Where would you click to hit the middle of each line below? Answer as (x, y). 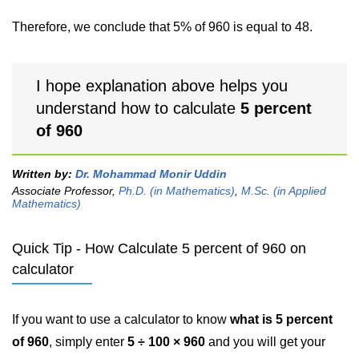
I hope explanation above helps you (162, 86)
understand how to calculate (138, 108)
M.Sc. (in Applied (284, 191)
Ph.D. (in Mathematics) (177, 191)
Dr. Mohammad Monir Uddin (151, 174)
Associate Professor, (65, 191)
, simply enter (88, 342)
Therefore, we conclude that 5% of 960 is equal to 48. (162, 27)
